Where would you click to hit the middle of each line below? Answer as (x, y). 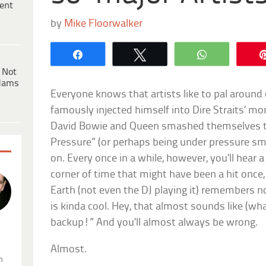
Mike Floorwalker (104, 24)
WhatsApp (240, 54)
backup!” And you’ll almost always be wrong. (154, 223)
